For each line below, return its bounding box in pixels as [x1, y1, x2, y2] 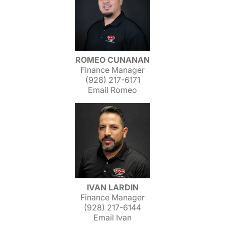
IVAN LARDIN [86, 182, 139, 192]
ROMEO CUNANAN [75, 55, 150, 65]
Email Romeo [88, 85, 137, 95]
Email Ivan [93, 212, 132, 222]
